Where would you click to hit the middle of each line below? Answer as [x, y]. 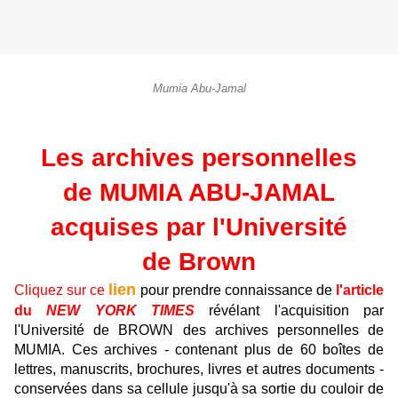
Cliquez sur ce [60, 291]
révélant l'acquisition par [297, 311]
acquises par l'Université [199, 227]
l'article [360, 291]
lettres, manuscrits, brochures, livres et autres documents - [199, 370]
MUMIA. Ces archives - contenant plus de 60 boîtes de [199, 350]
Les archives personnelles [199, 158]
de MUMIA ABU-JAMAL [199, 193]
